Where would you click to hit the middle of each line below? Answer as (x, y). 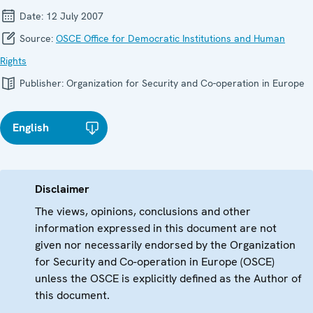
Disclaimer (62, 189)
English (31, 127)
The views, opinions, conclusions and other (143, 211)
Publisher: (42, 83)
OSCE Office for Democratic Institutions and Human (170, 38)
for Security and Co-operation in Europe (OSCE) (155, 261)
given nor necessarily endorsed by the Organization (165, 245)
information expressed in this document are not (156, 228)
